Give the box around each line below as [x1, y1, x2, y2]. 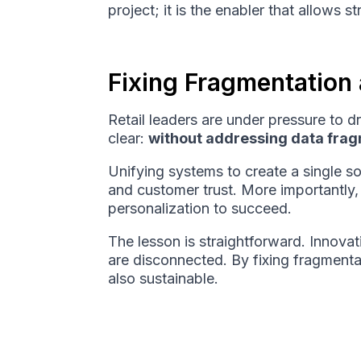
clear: [108, 130, 149, 147]
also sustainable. [108, 270, 219, 288]
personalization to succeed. [108, 200, 293, 218]
